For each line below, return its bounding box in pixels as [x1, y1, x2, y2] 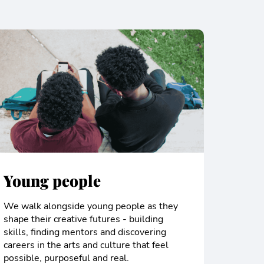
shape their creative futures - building [4, 213, 163, 226]
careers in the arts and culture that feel [4, 239, 169, 252]
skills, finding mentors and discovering [4, 226, 166, 239]
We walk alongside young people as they [4, 200, 178, 213]
